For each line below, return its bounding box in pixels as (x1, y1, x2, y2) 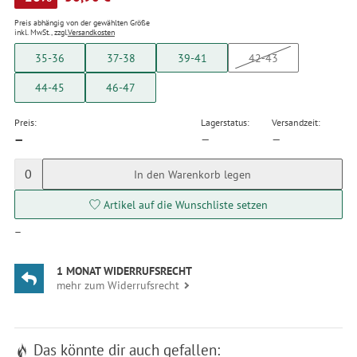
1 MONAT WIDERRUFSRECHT (57, 262, 193, 278)
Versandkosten (67, 26, 115, 37)
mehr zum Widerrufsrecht (57, 277, 180, 292)
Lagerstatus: (201, 116, 250, 129)
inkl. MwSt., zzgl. (14, 26, 68, 37)
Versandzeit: (272, 116, 321, 129)
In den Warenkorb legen (133, 166, 251, 182)
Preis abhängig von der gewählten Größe (14, 17, 150, 28)
